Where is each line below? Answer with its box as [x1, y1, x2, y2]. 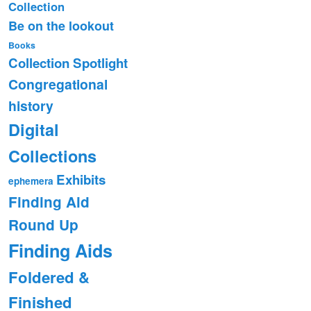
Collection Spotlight [8, 53, 128, 72]
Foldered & [8, 265, 90, 288]
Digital [8, 117, 59, 141]
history [8, 95, 53, 115]
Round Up [8, 214, 78, 235]
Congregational [8, 74, 108, 94]
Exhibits [56, 169, 106, 189]
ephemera [8, 174, 53, 187]
